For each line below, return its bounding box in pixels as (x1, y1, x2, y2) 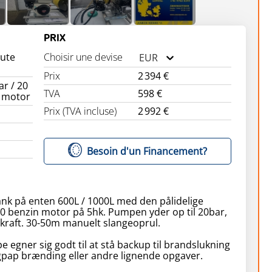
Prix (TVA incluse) (44, 104, 117, 118)
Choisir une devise (44, 50, 123, 64)
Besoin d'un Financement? (87, 144, 208, 158)
